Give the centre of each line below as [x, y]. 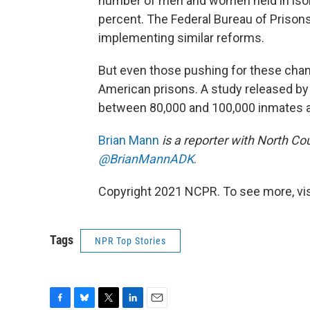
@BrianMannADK [146, 158]
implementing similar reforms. [181, 37]
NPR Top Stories [130, 240]
